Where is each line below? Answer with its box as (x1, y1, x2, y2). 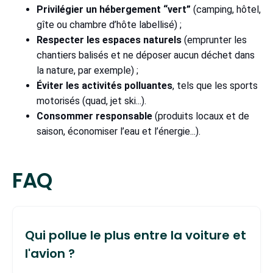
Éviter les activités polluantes (37, 79, 172, 91)
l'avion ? (25, 244, 75, 262)
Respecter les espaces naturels (37, 34, 182, 46)
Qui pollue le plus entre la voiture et (25, 226, 246, 244)
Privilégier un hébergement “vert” (37, 3, 191, 15)
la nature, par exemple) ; (37, 64, 143, 76)
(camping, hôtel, (191, 3, 261, 15)
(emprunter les (182, 34, 247, 46)
